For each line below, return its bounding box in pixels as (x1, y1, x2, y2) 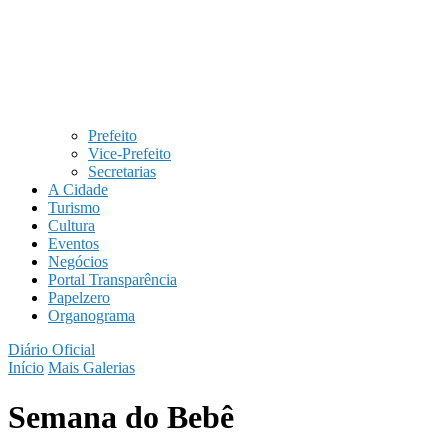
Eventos (48, 235, 99, 253)
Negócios (48, 253, 108, 271)
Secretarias (88, 163, 156, 181)
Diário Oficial (8, 341, 95, 359)
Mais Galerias (48, 359, 135, 377)
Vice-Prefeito (88, 145, 171, 163)
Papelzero (48, 289, 110, 307)
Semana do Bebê (8, 398, 234, 435)
